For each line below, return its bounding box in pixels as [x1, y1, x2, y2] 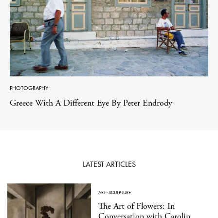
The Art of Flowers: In [98, 200, 175, 212]
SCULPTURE [108, 189, 131, 196]
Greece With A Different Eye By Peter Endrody [10, 97, 172, 109]
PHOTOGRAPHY [10, 84, 48, 92]
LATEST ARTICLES [82, 159, 136, 170]
